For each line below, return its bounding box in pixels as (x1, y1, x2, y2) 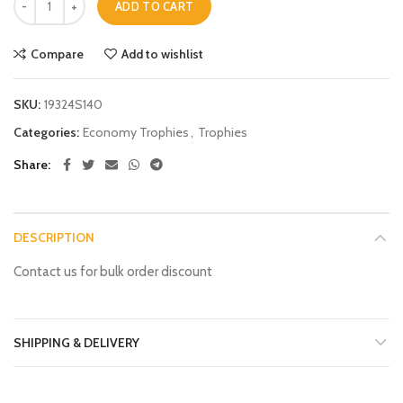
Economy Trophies (83, 124, 189, 140)
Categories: (13, 124, 82, 140)
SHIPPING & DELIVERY (13, 335, 139, 351)
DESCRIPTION (13, 229, 94, 246)
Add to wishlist (121, 46, 203, 62)
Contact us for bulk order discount (13, 264, 212, 280)
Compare (31, 46, 84, 62)
